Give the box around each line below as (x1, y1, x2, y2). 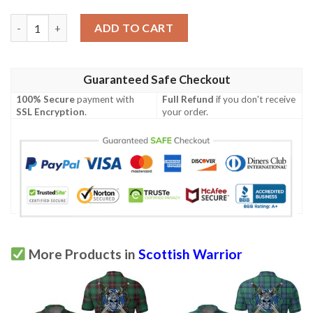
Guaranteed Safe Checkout (82, 73, 231, 87)
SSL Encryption (16, 106, 85, 118)
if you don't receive (214, 94, 296, 105)
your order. (162, 106, 209, 118)
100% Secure (16, 94, 75, 105)
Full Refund (162, 94, 214, 105)
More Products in (25, 246, 138, 263)
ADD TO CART (94, 21, 174, 35)
